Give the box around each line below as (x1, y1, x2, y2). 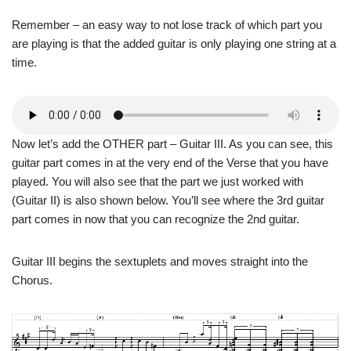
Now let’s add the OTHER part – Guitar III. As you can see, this (12, 137, 333, 151)
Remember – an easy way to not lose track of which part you (12, 18, 322, 32)
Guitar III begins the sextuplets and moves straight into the (12, 255, 308, 269)
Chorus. (12, 273, 52, 288)
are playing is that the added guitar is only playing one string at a (12, 37, 336, 51)
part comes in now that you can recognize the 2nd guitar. (12, 212, 299, 226)
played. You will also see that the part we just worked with (12, 175, 303, 189)
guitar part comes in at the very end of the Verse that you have (12, 156, 328, 170)
